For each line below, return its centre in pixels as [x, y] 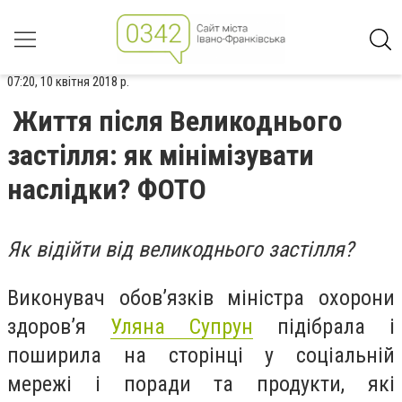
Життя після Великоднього [178, 121]
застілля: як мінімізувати [161, 155]
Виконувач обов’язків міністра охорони [201, 297]
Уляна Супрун [182, 326]
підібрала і [324, 326]
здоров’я [59, 326]
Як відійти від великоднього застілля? [180, 249]
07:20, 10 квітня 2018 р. [68, 82]
